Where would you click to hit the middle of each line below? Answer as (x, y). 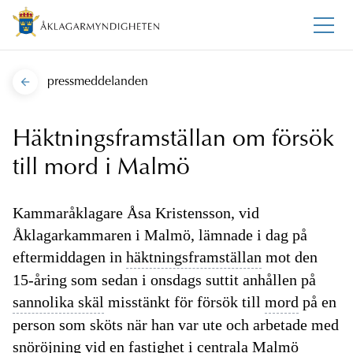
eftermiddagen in (69, 257)
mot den (290, 257)
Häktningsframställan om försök (173, 141)
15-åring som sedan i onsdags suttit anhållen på (164, 280)
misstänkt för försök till (184, 302)
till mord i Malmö (101, 169)
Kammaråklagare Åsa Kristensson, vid (136, 213)
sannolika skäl (58, 302)
